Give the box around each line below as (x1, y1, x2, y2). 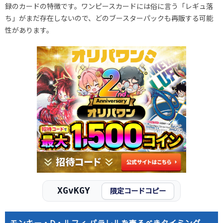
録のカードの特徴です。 (5, 2, 81, 11)
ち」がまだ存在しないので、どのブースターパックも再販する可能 (5, 14, 213, 23)
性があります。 (5, 26, 53, 35)
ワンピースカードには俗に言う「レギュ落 (81, 2, 213, 11)
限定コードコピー (110, 187, 166, 196)
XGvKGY (57, 186, 90, 196)
